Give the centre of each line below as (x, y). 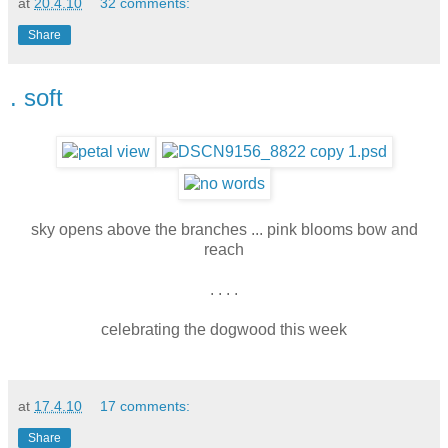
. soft (36, 98)
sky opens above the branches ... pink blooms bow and (224, 229)
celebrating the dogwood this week (224, 329)
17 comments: (145, 405)
